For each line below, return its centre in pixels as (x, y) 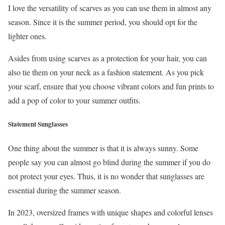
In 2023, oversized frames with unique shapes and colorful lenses (110, 212)
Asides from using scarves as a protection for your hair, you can (107, 58)
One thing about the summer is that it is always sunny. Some (103, 148)
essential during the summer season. (65, 190)
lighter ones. (27, 36)
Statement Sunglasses (38, 124)
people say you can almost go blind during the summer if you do (109, 162)
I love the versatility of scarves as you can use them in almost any (110, 8)
